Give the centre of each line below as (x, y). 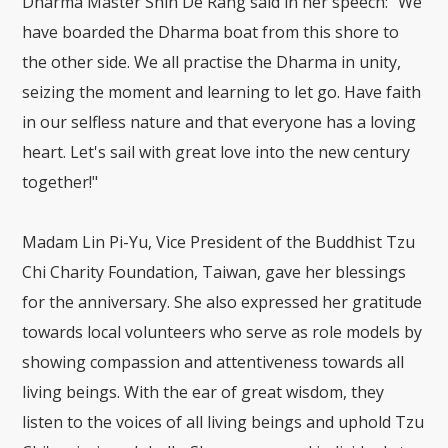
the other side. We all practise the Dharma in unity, (212, 62)
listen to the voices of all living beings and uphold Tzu (223, 422)
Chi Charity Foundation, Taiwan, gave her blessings (214, 272)
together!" (60, 182)
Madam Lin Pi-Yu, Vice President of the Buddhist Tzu (219, 242)
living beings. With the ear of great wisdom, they (203, 392)
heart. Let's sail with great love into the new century (216, 152)
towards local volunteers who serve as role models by (222, 332)
